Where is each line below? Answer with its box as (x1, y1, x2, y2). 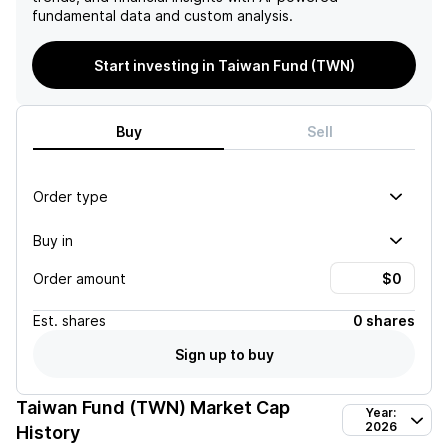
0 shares (353, 312, 415, 329)
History (16, 422, 80, 443)
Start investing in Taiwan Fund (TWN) (93, 56, 355, 74)
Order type (33, 187, 108, 205)
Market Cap (186, 397, 290, 418)
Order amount (33, 269, 126, 287)
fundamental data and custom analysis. (32, 7, 293, 24)
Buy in (33, 231, 73, 249)
